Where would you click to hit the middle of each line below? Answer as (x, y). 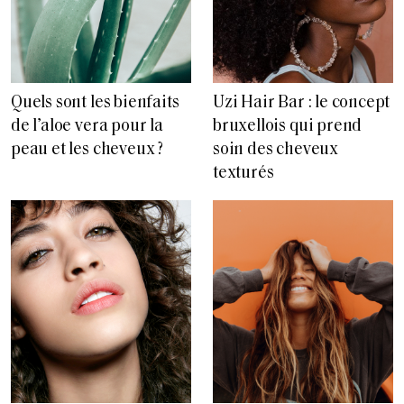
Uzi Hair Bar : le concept (302, 104)
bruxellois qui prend (288, 127)
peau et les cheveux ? (87, 151)
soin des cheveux (275, 151)
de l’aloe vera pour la (87, 127)
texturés (243, 174)
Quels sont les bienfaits (95, 104)
